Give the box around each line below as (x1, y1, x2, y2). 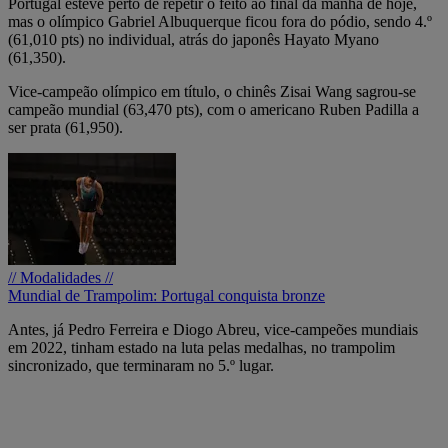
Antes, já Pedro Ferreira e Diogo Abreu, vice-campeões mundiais (8, 320, 418, 338)
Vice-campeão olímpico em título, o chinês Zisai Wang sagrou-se (8, 82, 416, 100)
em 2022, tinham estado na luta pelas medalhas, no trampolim (8, 338, 395, 356)
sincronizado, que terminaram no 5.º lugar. (8, 356, 274, 374)
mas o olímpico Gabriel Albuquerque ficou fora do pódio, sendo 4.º (8, 12, 432, 30)
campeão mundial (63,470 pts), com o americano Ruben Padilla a (8, 100, 419, 118)
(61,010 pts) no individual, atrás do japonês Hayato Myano (8, 30, 379, 48)
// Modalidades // (8, 268, 113, 286)
